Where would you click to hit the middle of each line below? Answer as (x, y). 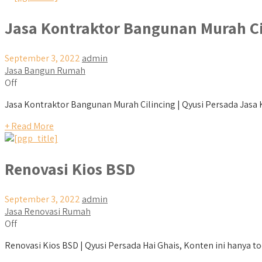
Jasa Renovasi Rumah (48, 212)
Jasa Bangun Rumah (45, 70)
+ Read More (29, 126)
